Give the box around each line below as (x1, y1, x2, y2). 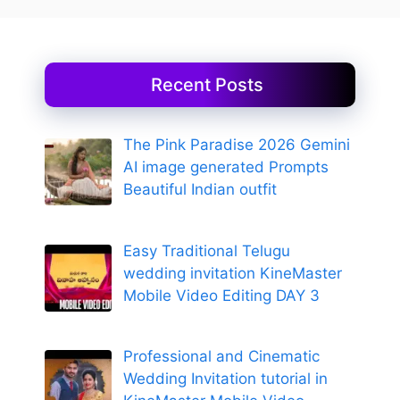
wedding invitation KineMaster (122, 263, 342, 282)
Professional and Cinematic (122, 346, 320, 365)
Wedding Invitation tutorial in (122, 369, 328, 387)
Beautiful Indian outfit (122, 180, 277, 199)
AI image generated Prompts (122, 158, 329, 177)
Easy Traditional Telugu (122, 241, 290, 260)
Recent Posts (150, 74, 263, 96)
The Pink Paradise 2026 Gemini (122, 136, 350, 154)
